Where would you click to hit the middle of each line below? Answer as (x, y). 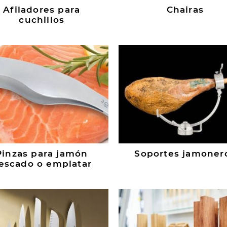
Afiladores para (42, 10)
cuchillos (42, 20)
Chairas (185, 10)
